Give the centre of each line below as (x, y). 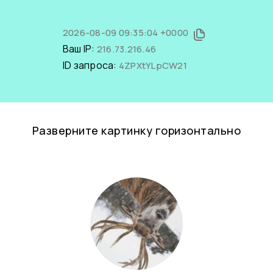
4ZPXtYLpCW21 (153, 66)
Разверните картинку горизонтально (136, 130)
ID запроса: (90, 65)
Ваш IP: (80, 49)
